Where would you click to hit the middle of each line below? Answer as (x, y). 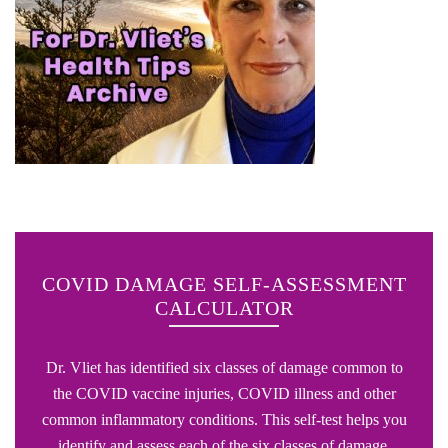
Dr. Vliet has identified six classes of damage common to (224, 368)
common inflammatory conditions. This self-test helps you (224, 420)
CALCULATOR (224, 308)
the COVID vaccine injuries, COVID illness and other (224, 394)
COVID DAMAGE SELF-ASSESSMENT (224, 284)
